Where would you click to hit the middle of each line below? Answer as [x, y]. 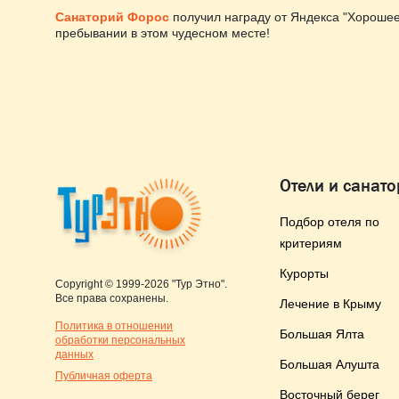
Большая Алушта [330, 364]
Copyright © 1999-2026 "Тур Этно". [141, 284]
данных [74, 354]
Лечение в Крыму [330, 304]
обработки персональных [120, 340]
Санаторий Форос [112, 17]
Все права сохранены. [112, 298]
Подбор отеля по [330, 222]
